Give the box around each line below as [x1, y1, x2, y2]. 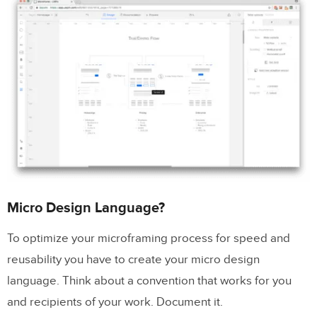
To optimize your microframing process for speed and [7, 231, 290, 246]
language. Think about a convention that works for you [7, 274, 292, 289]
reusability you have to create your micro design [7, 253, 260, 267]
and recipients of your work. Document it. [7, 295, 223, 310]
